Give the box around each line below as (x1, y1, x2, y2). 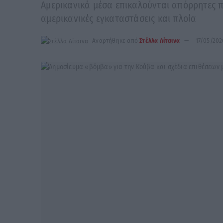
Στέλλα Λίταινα (139, 37, 180, 45)
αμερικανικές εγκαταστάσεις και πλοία (41, 13, 197, 25)
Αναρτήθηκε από (92, 37, 138, 45)
